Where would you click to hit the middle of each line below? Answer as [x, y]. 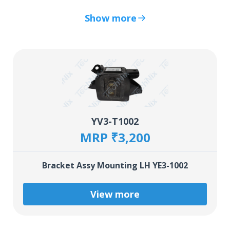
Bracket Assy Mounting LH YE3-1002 [115, 166]
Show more [110, 18]
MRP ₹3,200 [115, 138]
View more [115, 194]
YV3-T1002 [115, 121]
